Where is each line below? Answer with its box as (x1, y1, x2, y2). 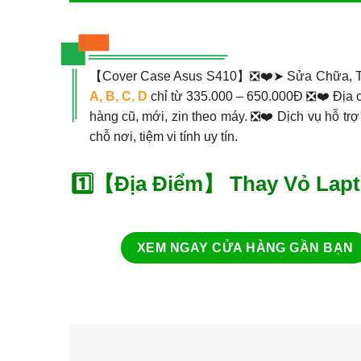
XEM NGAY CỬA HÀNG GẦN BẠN (137, 240, 354, 255)
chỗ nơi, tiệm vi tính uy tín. (89, 129, 238, 143)
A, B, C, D (89, 89, 147, 103)
